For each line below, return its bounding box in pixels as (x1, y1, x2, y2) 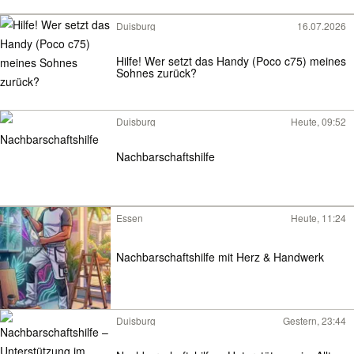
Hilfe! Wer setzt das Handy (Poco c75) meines (116, 53, 346, 70)
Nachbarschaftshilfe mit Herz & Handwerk (116, 248, 324, 265)
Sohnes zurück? (116, 65, 197, 81)
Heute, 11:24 (291, 211, 346, 224)
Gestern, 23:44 (283, 314, 346, 327)
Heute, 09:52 (291, 115, 346, 128)
